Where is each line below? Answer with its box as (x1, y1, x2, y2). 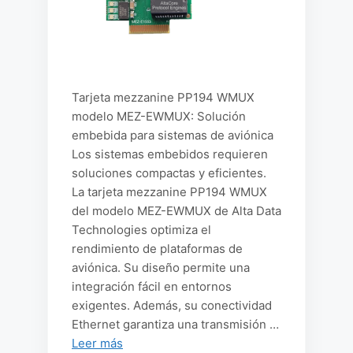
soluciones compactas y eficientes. (72, 165, 266, 180)
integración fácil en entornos (72, 279, 232, 294)
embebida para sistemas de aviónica (72, 128, 273, 143)
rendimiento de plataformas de (72, 241, 243, 256)
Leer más (72, 336, 123, 351)
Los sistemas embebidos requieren (72, 147, 268, 162)
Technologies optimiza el (72, 222, 211, 237)
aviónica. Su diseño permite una (72, 260, 250, 275)
